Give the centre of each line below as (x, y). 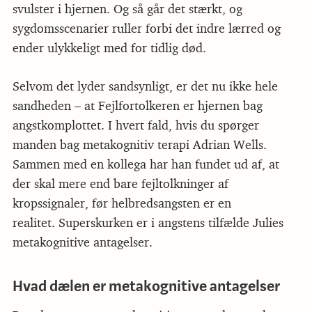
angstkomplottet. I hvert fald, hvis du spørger (135, 126)
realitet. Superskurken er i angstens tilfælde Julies (148, 223)
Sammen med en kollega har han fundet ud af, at (146, 165)
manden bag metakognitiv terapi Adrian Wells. (139, 145)
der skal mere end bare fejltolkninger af (120, 184)
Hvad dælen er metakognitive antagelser (146, 287)
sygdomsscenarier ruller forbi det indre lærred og (146, 29)
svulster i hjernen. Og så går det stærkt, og (127, 9)
